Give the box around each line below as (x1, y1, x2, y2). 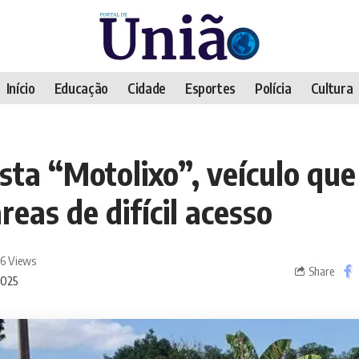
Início (6, 79, 35, 97)
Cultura (310, 79, 353, 97)
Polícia (255, 79, 292, 97)
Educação (54, 79, 108, 97)
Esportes (184, 79, 236, 97)
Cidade (127, 79, 166, 97)
